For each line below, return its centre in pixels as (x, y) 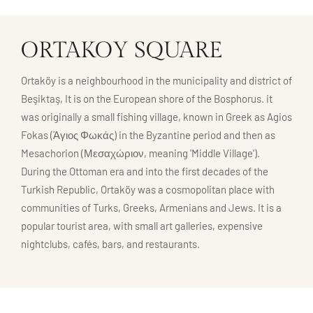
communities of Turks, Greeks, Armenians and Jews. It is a (151, 207)
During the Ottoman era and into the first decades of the (145, 171)
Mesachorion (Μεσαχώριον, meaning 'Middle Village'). (140, 153)
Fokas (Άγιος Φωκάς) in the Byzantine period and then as (148, 134)
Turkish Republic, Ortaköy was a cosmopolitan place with (148, 189)
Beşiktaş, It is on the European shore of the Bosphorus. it (147, 98)
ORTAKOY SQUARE (122, 50)
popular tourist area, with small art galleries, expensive (142, 225)
